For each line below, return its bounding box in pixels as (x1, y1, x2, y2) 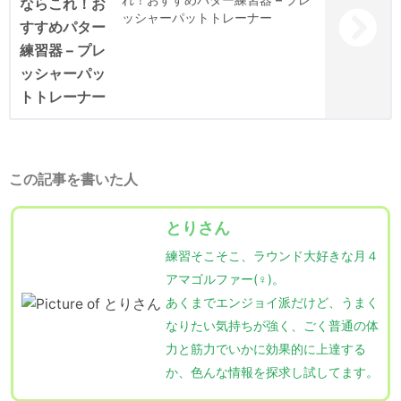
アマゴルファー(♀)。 (166, 271, 285, 287)
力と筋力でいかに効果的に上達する (166, 341, 366, 357)
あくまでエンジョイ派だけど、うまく (166, 294, 379, 311)
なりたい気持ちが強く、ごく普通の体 (166, 318, 379, 334)
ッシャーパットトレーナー (122, 10, 272, 26)
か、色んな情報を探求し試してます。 (166, 364, 379, 380)
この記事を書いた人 (9, 171, 138, 189)
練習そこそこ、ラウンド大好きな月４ (166, 248, 379, 264)
